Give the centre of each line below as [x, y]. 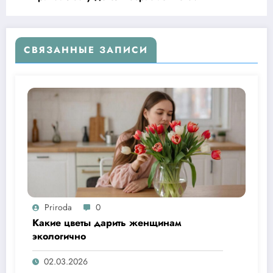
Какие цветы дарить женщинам [107, 223]
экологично [59, 236]
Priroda [58, 207]
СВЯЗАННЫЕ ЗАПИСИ [86, 50]
